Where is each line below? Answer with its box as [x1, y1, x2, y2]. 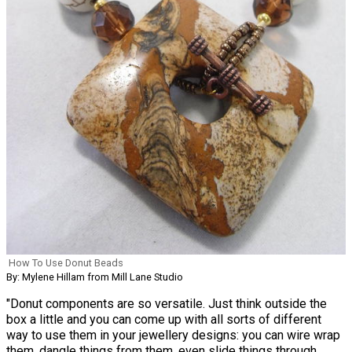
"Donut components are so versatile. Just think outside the [6, 296, 327, 312]
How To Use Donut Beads [9, 257, 123, 269]
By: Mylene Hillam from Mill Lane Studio [6, 271, 183, 284]
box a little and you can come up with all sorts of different [6, 312, 321, 328]
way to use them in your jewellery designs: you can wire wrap [6, 328, 340, 343]
